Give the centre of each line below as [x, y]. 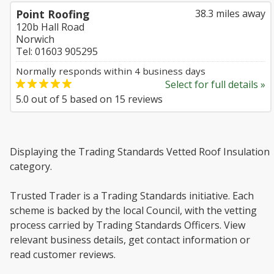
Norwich [35, 39]
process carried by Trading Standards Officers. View [128, 225]
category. [31, 166]
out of [45, 99]
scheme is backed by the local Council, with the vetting [133, 210]
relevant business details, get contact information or [130, 240]
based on [91, 99]
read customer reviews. [63, 254]
